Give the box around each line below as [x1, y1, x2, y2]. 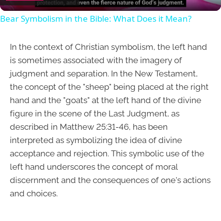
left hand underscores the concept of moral [10, 161, 178, 172]
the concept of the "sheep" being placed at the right [10, 81, 209, 92]
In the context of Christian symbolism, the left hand [10, 41, 207, 52]
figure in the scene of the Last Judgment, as [10, 108, 180, 118]
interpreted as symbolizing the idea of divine [10, 135, 182, 145]
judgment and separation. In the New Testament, [10, 68, 198, 78]
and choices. [10, 188, 58, 198]
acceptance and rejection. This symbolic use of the [10, 148, 204, 158]
